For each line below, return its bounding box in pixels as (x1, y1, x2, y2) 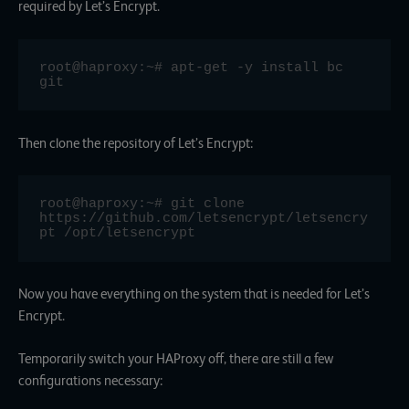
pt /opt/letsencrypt (39, 225, 196, 241)
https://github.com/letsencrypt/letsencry (39, 211, 369, 226)
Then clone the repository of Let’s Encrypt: (18, 135, 253, 151)
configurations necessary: (18, 373, 163, 389)
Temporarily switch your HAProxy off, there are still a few (18, 351, 333, 367)
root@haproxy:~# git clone (39, 196, 246, 212)
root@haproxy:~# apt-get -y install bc (39, 59, 344, 75)
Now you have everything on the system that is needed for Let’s (18, 286, 370, 301)
